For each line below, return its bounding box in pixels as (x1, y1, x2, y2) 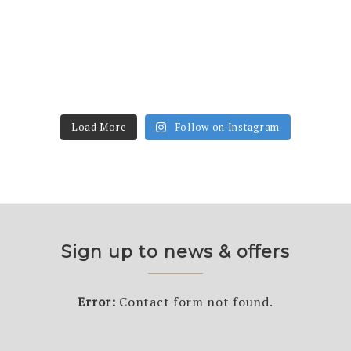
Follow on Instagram (174, 128, 280, 143)
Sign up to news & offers (61, 250, 290, 271)
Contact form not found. (115, 302, 273, 319)
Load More (71, 128, 127, 143)
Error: (78, 302, 116, 319)
